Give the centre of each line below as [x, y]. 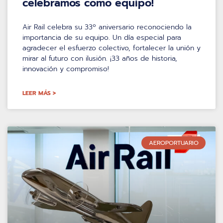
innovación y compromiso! [66, 69]
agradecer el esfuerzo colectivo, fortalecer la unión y [111, 48]
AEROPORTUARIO [173, 143]
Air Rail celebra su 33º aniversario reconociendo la [107, 27]
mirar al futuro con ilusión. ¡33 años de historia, [100, 58]
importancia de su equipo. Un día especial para [102, 37]
